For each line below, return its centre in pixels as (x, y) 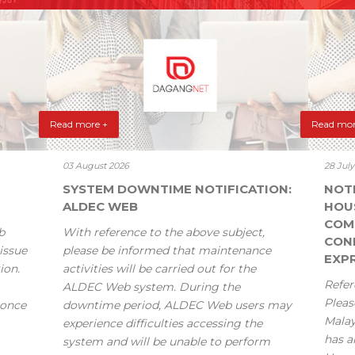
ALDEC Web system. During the (151, 287)
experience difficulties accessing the (162, 324)
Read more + (79, 124)
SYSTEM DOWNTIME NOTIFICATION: (177, 189)
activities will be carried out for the (159, 269)
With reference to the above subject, (164, 233)
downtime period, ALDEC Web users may (177, 305)
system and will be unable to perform (166, 342)
